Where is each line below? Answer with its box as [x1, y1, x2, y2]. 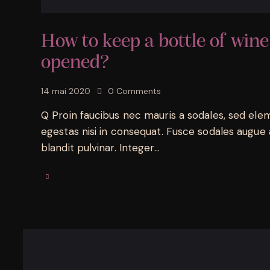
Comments [116, 85, 162, 96]
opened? [41, 52, 110, 73]
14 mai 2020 [41, 85, 90, 96]
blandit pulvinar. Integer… [41, 140, 160, 154]
